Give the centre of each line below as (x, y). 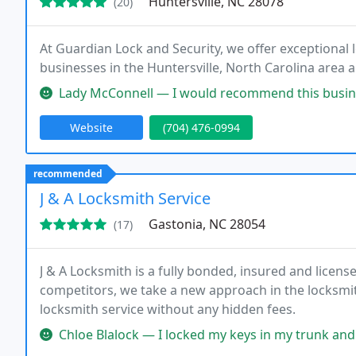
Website (91, 128)
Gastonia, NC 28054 (207, 224)
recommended (68, 174)
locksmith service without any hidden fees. (168, 309)
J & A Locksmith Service (125, 198)
